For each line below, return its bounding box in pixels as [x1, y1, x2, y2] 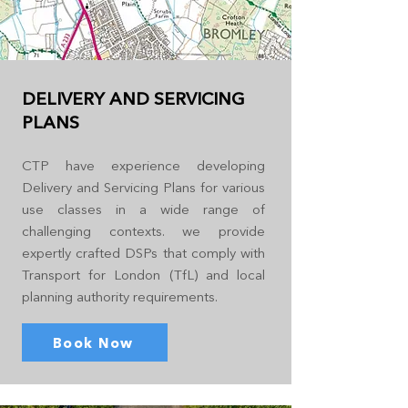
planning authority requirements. [22, 288, 218, 305]
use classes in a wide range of [22, 200, 265, 218]
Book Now [52, 333, 134, 352]
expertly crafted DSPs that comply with [22, 244, 265, 261]
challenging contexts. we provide [22, 222, 265, 240]
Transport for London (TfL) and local [22, 266, 265, 283]
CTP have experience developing [22, 157, 265, 174]
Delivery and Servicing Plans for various [22, 178, 265, 196]
